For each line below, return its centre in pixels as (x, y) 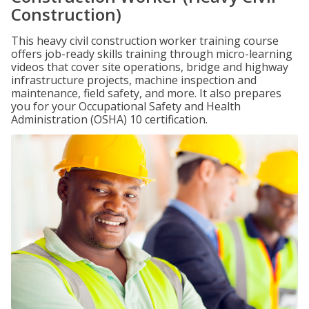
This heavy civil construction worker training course (145, 41)
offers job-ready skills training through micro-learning (152, 54)
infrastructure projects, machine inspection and (134, 80)
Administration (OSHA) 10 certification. (109, 119)
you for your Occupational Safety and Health (126, 106)
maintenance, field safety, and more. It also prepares (146, 93)
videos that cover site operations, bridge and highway (150, 67)
